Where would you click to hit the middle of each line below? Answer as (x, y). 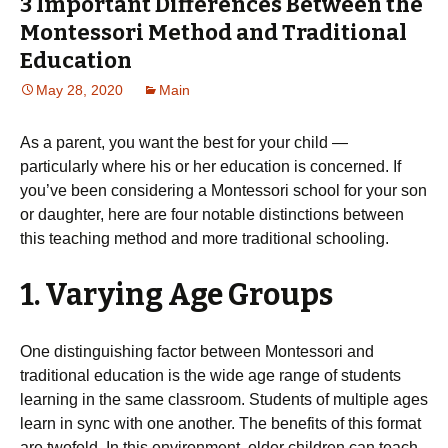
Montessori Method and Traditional (213, 32)
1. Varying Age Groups (176, 295)
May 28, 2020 (79, 90)
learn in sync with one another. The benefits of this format (220, 423)
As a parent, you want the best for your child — (184, 142)
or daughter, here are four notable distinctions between (212, 214)
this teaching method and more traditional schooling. (204, 238)
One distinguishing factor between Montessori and (197, 351)
